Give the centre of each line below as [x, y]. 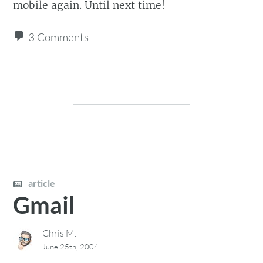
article [41, 183]
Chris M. [60, 233]
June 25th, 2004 [71, 246]
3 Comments [59, 37]
